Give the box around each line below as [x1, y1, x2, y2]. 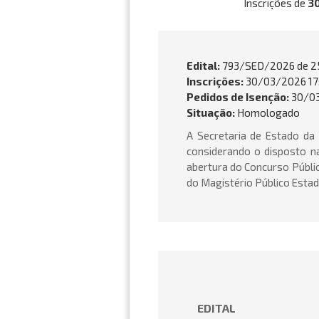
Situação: [187, 106, 235, 119]
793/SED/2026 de [220, 59, 310, 72]
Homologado [235, 106, 300, 119]
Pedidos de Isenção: [187, 90, 289, 103]
